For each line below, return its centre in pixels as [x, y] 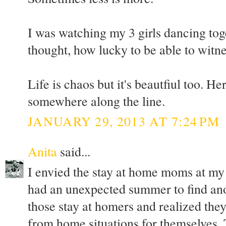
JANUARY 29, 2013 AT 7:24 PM [124, 121]
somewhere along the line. [96, 101]
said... [74, 151]
